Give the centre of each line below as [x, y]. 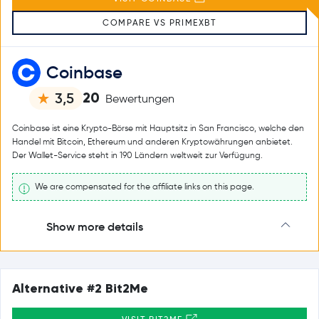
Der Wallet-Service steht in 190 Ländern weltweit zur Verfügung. [137, 155]
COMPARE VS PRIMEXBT [159, 22]
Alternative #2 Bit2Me [80, 288]
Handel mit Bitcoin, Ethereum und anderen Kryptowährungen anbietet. [152, 141]
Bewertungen [140, 99]
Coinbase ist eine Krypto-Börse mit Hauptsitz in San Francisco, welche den [158, 128]
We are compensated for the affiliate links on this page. [143, 186]
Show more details [95, 226]
